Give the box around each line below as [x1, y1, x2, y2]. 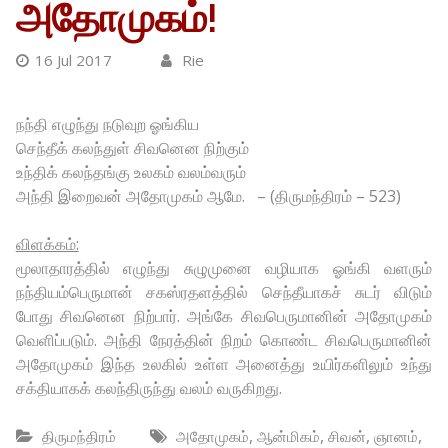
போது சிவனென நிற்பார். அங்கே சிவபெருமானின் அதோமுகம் [15, 305, 433, 327]
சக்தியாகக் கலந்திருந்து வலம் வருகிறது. [15, 377, 282, 399]
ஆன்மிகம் [256, 426, 320, 446]
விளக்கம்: [15, 233, 79, 255]
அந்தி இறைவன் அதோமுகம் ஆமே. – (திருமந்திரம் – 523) [15, 185, 401, 207]
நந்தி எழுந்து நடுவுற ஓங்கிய [15, 113, 199, 135]
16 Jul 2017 [34, 50, 112, 70]
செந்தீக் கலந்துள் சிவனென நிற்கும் [15, 137, 249, 159]
